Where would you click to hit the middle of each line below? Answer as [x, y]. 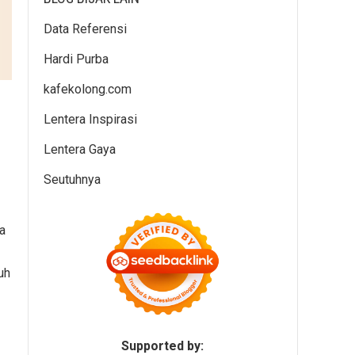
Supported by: [162, 346]
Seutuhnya [72, 179]
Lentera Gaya [80, 149]
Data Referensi [85, 29]
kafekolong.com [88, 89]
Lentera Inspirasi [90, 119]
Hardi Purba [76, 59]
